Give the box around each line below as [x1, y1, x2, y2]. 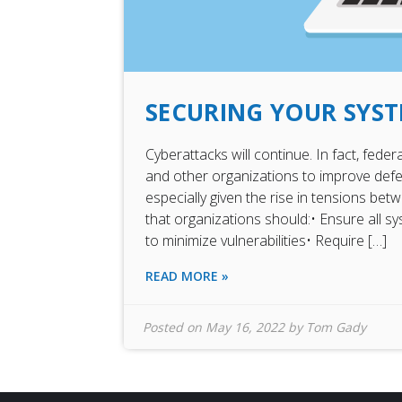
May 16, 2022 [205, 319, 284, 336]
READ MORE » [145, 267, 229, 285]
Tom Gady [306, 319, 366, 336]
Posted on [143, 319, 205, 336]
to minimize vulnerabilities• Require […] [145, 231, 387, 251]
